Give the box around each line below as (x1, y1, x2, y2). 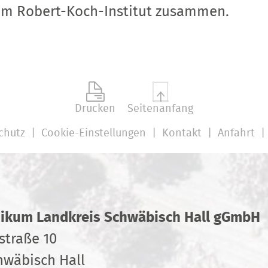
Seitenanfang (127, 103, 193, 114)
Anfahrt (217, 127, 255, 139)
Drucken (75, 103, 115, 114)
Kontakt (162, 127, 202, 139)
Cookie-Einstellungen (41, 127, 146, 139)
